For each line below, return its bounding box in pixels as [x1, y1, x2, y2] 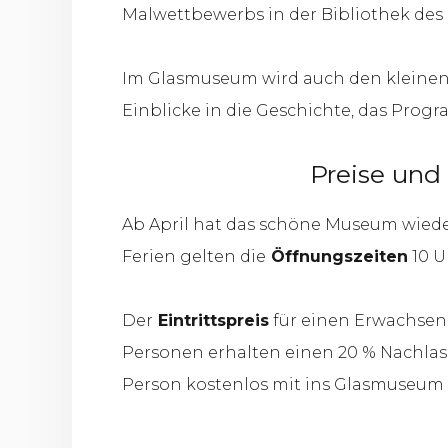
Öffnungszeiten [266, 247, 408, 266]
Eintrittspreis [153, 311, 269, 330]
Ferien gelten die [122, 247, 266, 266]
